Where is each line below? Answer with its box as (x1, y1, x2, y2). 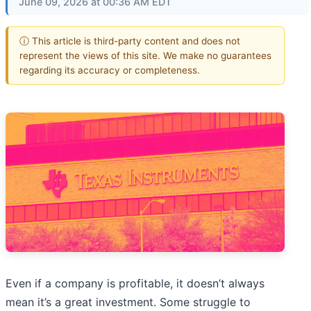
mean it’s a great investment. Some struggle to (6, 295, 251, 310)
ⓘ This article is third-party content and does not (19, 35, 240, 47)
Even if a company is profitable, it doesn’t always (6, 276, 264, 291)
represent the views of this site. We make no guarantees (19, 49, 271, 61)
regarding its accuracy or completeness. (19, 64, 200, 76)
